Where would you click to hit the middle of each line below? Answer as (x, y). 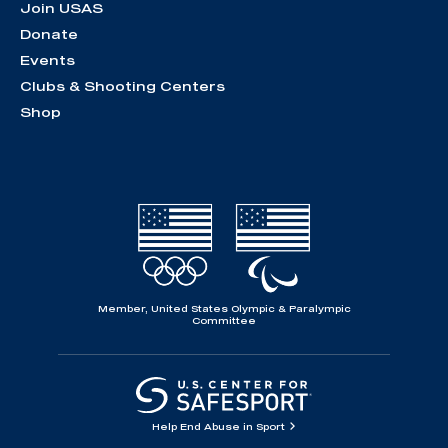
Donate (49, 33)
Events (47, 59)
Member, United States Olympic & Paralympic (224, 309)
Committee (224, 321)
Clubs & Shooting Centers (122, 85)
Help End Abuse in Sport (219, 426)
